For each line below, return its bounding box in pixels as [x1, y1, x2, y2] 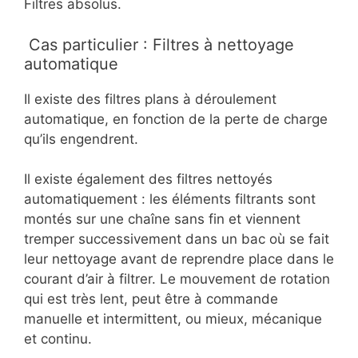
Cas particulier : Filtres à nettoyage [24, 34, 294, 54]
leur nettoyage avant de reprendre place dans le [24, 251, 334, 268]
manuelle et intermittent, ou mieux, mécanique [24, 311, 322, 328]
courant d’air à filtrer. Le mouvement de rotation [24, 271, 330, 288]
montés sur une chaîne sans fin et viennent [24, 211, 300, 228]
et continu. [24, 331, 92, 348]
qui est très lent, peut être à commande [24, 291, 278, 308]
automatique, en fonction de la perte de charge [24, 110, 328, 127]
